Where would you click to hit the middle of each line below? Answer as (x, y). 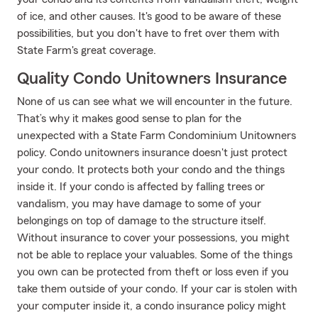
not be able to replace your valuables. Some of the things (155, 255)
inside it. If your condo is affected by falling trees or (141, 187)
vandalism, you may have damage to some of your (139, 204)
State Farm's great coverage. (87, 50)
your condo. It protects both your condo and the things (151, 170)
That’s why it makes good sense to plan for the (129, 119)
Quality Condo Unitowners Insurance (152, 79)
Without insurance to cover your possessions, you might (153, 238)
